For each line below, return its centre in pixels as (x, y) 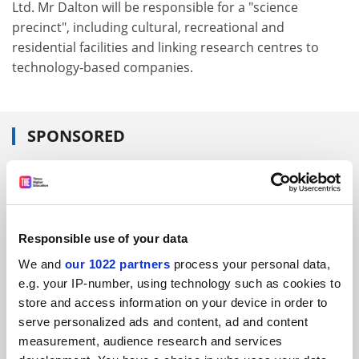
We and (42, 264)
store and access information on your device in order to (173, 302)
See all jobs (59, 212)
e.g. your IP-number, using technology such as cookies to (179, 283)
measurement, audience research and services (151, 341)
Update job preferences (174, 212)
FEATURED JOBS (82, 182)
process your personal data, (250, 264)
